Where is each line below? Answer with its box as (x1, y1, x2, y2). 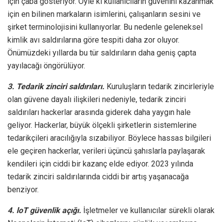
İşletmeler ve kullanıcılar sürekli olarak (83, 205, 215, 215)
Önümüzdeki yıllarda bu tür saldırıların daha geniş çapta (7, 48, 196, 57)
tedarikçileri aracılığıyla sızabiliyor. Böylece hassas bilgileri (7, 133, 211, 143)
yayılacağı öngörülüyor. (7, 60, 85, 70)
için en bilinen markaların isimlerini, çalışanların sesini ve (7, 9, 201, 19)
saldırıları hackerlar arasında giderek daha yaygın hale (7, 107, 191, 117)
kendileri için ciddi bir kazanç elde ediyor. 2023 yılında (7, 159, 193, 168)
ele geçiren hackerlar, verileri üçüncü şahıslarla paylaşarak (7, 146, 205, 156)
